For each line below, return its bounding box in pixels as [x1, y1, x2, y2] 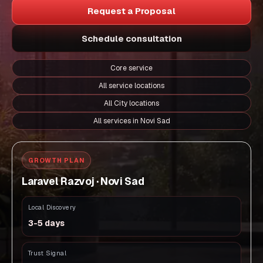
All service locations [99, 81, 164, 90]
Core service [110, 63, 153, 73]
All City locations [104, 99, 159, 108]
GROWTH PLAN [28, 156, 85, 164]
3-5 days [28, 218, 65, 228]
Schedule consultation [81, 33, 182, 44]
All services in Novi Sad [93, 116, 170, 126]
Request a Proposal [87, 5, 176, 16]
